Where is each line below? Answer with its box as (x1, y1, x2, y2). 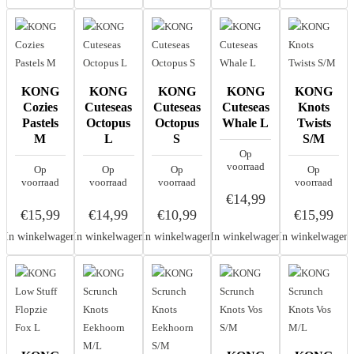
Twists (296, 116, 331, 130)
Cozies (22, 100, 58, 114)
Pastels (21, 116, 58, 130)
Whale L (222, 116, 269, 130)
